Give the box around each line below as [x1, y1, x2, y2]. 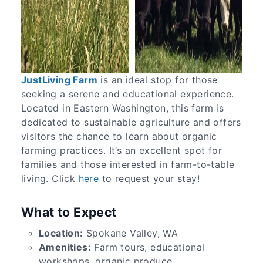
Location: [39, 227, 83, 239]
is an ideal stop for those [97, 74, 218, 86]
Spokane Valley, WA [83, 227, 178, 239]
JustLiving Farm [21, 74, 97, 86]
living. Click [21, 173, 79, 185]
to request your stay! [99, 173, 200, 185]
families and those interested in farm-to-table [21, 159, 235, 171]
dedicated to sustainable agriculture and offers [21, 116, 241, 129]
